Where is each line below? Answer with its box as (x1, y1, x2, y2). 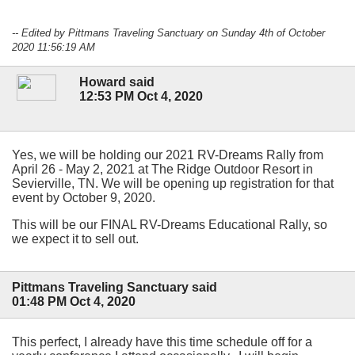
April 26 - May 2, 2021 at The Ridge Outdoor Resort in (12, 162, 313, 176)
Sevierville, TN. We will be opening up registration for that (12, 176, 334, 190)
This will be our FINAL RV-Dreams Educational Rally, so (12, 217, 327, 231)
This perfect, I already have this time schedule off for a (12, 335, 312, 349)
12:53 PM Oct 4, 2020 (79, 89, 203, 103)
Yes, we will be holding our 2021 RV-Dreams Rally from (12, 147, 323, 162)
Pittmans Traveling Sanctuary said (12, 281, 217, 295)
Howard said (79, 74, 155, 89)
